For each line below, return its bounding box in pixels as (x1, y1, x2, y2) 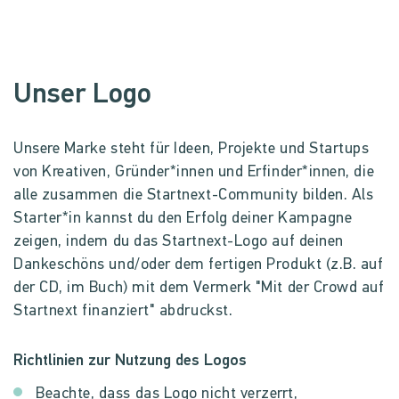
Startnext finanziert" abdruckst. (13, 303, 233, 320)
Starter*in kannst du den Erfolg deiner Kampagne (13, 210, 353, 227)
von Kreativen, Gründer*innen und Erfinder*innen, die (13, 164, 375, 181)
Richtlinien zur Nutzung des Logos (13, 353, 247, 370)
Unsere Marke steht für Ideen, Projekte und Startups (13, 141, 370, 158)
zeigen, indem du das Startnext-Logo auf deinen (13, 233, 344, 250)
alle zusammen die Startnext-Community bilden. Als (13, 187, 374, 204)
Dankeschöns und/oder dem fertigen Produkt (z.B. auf (13, 256, 384, 273)
